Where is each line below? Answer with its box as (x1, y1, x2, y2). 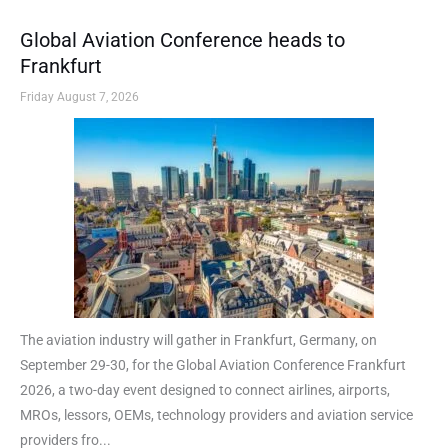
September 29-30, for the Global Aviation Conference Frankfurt (20, 357, 406, 374)
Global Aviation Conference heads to (20, 28, 345, 53)
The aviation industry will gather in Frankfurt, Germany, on (20, 332, 377, 349)
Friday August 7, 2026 (20, 90, 139, 105)
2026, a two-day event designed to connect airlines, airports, (20, 382, 390, 399)
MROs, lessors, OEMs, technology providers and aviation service (20, 407, 413, 424)
